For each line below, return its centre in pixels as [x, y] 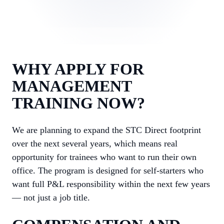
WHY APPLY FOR [78, 69]
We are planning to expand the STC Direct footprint [106, 130]
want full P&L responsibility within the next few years [111, 184]
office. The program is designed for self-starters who [108, 170]
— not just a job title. [51, 197]
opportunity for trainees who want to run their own [104, 157]
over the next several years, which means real [95, 143]
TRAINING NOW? [78, 103]
